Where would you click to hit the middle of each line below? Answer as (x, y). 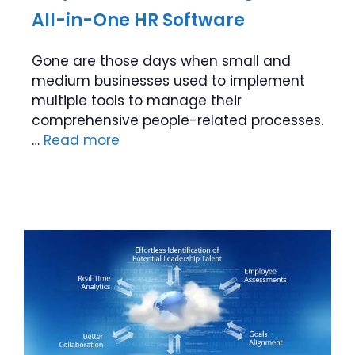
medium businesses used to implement (168, 81)
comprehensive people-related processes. (177, 121)
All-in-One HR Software (138, 21)
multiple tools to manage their (137, 101)
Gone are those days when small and (161, 61)
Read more (82, 141)
